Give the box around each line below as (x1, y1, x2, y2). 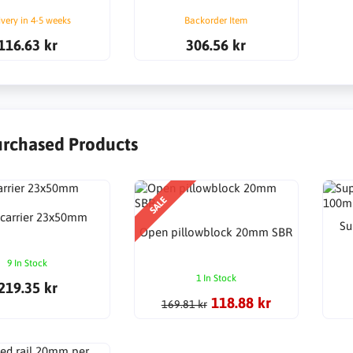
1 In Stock (195, 272, 236, 284)
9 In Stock (7, 257, 48, 269)
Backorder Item (184, 14, 248, 26)
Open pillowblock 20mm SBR (139, 225, 293, 240)
